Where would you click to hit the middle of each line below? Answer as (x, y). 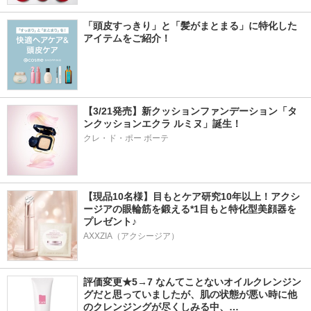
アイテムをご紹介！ (127, 38)
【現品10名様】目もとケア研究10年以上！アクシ (192, 196)
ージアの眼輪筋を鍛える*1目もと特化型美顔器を (190, 209)
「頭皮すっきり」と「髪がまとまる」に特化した (190, 26)
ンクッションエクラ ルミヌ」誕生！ (162, 124)
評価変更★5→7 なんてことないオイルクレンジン (192, 282)
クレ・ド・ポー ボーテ (126, 138)
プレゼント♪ (110, 221)
